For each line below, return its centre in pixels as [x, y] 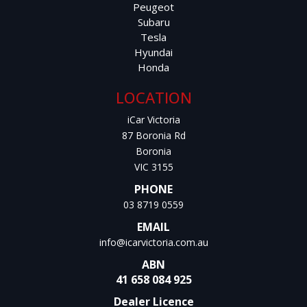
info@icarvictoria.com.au [153, 242]
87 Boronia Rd [153, 135]
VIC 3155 [153, 167]
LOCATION [153, 97]
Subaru [153, 22]
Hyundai [153, 52]
